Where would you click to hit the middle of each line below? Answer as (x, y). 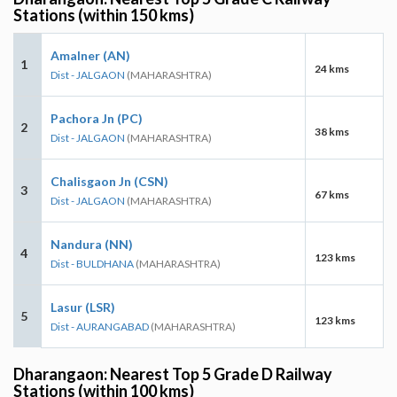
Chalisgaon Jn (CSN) (109, 181)
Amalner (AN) (90, 55)
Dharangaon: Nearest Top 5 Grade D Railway (173, 374)
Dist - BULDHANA (92, 263)
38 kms (332, 131)
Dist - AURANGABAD (100, 326)
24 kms (332, 68)
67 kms (332, 194)
